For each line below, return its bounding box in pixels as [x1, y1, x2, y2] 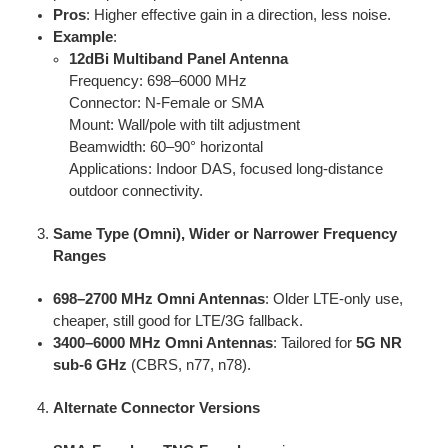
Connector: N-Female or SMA [69, 94, 265, 111]
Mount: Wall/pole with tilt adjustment [69, 116, 301, 133]
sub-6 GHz [52, 356, 127, 373]
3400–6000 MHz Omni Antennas [52, 334, 273, 351]
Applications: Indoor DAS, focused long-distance [69, 160, 384, 177]
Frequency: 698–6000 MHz [69, 72, 248, 89]
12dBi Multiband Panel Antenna [69, 50, 289, 67]
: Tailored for [272, 334, 356, 351]
